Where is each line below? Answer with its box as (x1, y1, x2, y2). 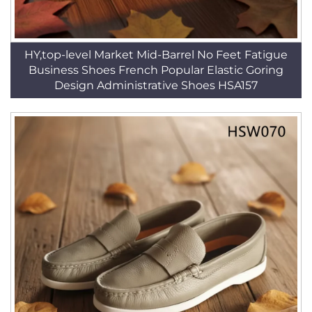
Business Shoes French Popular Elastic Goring (29, 63, 283, 77)
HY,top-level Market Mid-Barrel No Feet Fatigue (24, 48, 288, 61)
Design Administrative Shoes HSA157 (54, 79, 258, 92)
